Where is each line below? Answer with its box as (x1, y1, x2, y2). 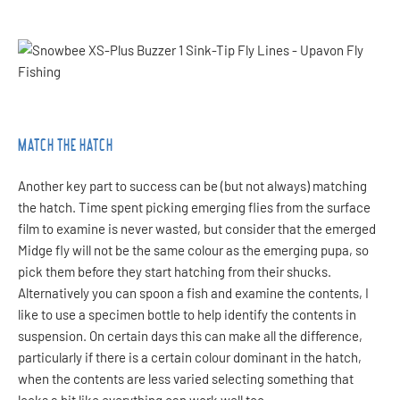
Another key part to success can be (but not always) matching (18, 177, 367, 194)
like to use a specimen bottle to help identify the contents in (18, 305, 356, 322)
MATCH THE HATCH (18, 135, 113, 154)
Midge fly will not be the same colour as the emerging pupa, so (18, 241, 369, 258)
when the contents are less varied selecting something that (18, 370, 354, 387)
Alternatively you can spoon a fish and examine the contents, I (18, 284, 369, 301)
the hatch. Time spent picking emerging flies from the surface (18, 198, 371, 215)
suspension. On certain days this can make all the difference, (18, 327, 362, 344)
